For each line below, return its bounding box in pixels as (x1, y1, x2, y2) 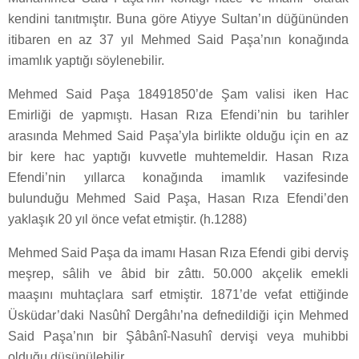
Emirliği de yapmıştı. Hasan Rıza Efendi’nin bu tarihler (8, 108, 349, 123)
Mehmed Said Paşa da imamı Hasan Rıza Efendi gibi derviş (8, 246, 349, 260)
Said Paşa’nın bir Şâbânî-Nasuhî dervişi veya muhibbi (8, 329, 349, 344)
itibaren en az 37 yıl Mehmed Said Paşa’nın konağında (8, 33, 349, 47)
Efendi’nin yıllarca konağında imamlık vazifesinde (8, 171, 349, 185)
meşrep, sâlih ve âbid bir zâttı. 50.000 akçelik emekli (8, 267, 349, 281)
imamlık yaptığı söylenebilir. (8, 54, 164, 68)
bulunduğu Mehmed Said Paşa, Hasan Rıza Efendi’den (8, 192, 349, 206)
